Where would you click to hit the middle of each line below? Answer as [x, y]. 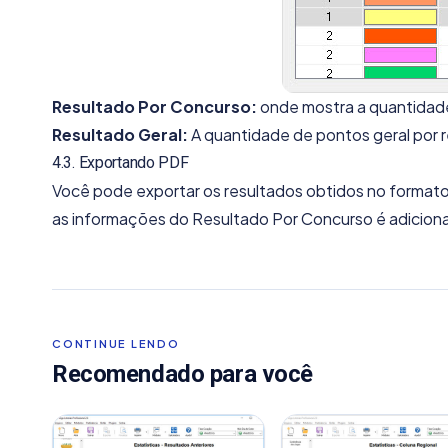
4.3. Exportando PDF [120, 162]
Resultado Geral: [120, 134]
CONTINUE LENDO [116, 343]
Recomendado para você [182, 373]
